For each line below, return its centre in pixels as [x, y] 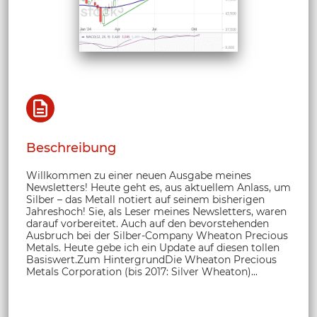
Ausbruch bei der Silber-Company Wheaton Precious [157, 236]
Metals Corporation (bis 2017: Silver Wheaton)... [142, 272]
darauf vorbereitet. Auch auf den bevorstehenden [148, 224]
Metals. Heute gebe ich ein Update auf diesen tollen [153, 248]
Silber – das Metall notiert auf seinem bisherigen [145, 200]
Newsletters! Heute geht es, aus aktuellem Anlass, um [158, 188]
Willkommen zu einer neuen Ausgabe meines [139, 176]
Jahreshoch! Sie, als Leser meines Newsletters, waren [156, 212]
